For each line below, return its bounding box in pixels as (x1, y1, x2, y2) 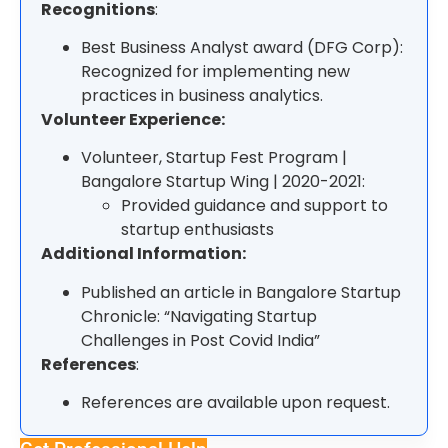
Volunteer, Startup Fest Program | (81, 146, 347, 170)
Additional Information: (41, 242, 246, 266)
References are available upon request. (81, 391, 390, 415)
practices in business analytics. (81, 84, 327, 108)
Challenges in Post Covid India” (81, 328, 324, 352)
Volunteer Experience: (41, 108, 225, 132)
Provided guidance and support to (121, 194, 388, 218)
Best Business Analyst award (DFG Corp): (81, 36, 403, 60)
